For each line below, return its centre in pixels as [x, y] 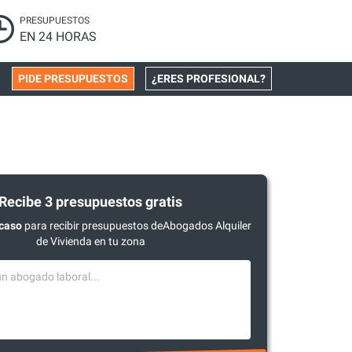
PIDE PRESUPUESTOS [73, 79]
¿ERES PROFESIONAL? [209, 79]
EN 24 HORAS [59, 37]
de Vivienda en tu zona [90, 241]
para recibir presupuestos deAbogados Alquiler [137, 225]
